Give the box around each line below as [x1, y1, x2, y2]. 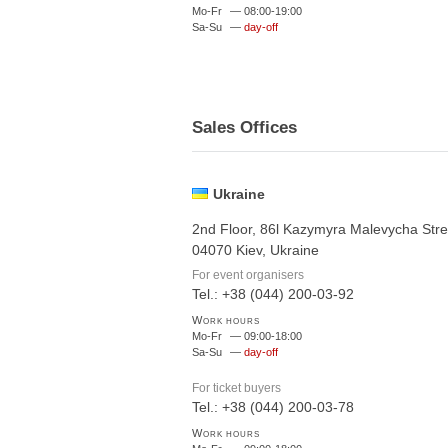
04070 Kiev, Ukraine [192, 242, 319, 258]
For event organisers [192, 267, 304, 282]
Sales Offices [192, 118, 297, 137]
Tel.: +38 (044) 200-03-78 [192, 398, 354, 415]
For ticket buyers [192, 380, 281, 395]
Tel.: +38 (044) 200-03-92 [192, 285, 354, 302]
